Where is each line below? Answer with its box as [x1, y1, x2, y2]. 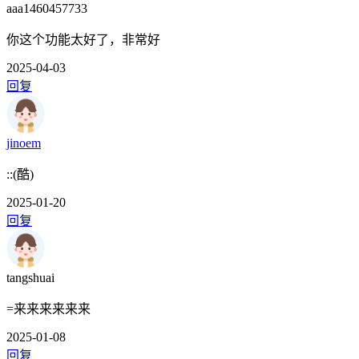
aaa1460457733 [6, 2, 87, 16]
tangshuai [6, 271, 54, 285]
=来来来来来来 [6, 302, 91, 317]
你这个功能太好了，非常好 [6, 33, 160, 47]
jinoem [6, 136, 41, 151]
